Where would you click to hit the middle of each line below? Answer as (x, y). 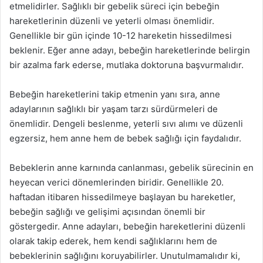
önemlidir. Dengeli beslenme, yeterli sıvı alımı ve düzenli (126, 123)
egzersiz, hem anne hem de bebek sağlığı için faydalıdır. (125, 138)
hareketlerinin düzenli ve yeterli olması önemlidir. (112, 21)
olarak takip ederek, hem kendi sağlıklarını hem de (113, 241)
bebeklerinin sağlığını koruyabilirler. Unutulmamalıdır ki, (125, 255)
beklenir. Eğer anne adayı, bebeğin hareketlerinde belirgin (130, 50)
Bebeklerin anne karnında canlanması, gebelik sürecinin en (131, 167)
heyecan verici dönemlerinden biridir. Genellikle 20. (117, 182)
